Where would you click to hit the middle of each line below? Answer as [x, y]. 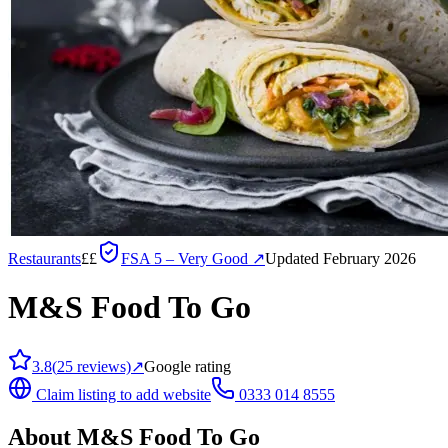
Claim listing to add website [121, 394]
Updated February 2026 [340, 258]
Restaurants [44, 258]
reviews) [102, 366]
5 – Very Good [201, 258]
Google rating [187, 366]
